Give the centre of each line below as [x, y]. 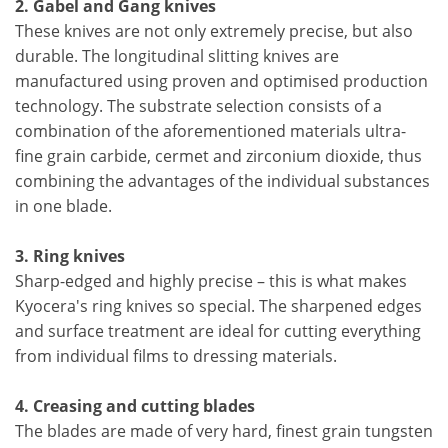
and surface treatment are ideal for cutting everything [218, 331]
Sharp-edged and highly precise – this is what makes [211, 281]
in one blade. [63, 206]
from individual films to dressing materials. [176, 356]
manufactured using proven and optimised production [221, 81]
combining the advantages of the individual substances [222, 181]
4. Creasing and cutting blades [135, 406]
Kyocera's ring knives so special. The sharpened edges [218, 306]
